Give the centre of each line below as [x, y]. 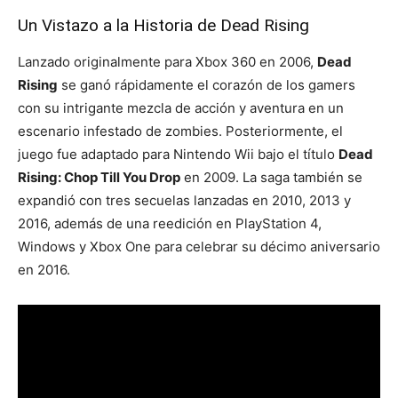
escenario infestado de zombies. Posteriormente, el [180, 131]
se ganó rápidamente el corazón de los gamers [207, 84]
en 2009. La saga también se [271, 177]
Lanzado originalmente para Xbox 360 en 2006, [167, 61]
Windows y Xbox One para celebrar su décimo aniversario [199, 246]
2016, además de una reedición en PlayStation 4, [170, 223]
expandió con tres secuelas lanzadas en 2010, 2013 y [184, 200]
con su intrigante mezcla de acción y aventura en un [181, 107]
